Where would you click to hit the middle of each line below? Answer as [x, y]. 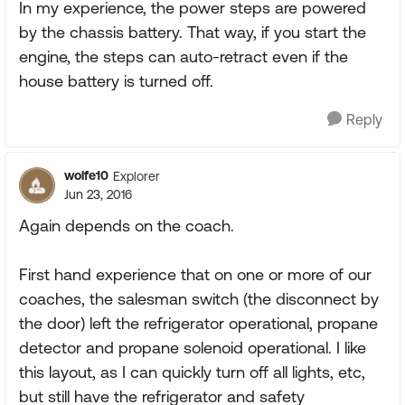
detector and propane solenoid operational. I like [193, 348]
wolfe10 [86, 175]
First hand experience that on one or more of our [195, 274]
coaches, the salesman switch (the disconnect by [199, 299]
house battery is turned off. [116, 81]
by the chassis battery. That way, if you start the [193, 32]
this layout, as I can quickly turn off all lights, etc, [192, 372]
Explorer [137, 176]
